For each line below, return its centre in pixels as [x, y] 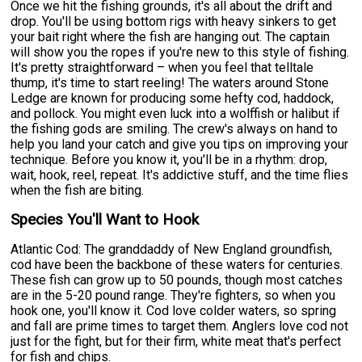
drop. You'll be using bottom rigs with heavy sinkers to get [174, 21]
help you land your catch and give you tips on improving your [180, 144]
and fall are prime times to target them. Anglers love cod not [180, 326]
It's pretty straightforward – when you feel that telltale [162, 67]
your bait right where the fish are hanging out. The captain [170, 36]
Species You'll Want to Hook [105, 219]
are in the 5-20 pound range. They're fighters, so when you [173, 295]
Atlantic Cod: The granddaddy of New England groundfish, [172, 249]
